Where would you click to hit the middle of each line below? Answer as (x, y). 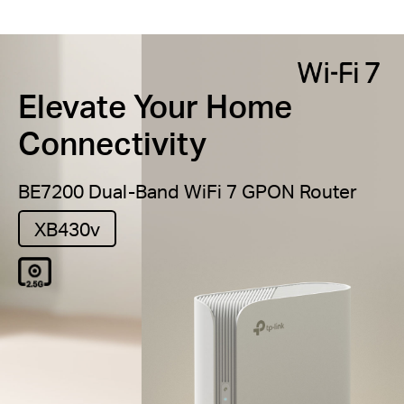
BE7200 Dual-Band (99, 191)
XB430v (67, 228)
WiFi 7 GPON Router (268, 191)
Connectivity (112, 142)
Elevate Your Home (155, 106)
